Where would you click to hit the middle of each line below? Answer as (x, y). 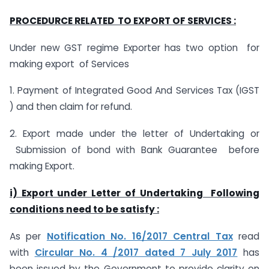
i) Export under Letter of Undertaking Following (134, 193)
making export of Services (69, 64)
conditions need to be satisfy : (84, 209)
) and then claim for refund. (71, 107)
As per (28, 236)
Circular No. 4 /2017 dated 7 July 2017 (136, 252)
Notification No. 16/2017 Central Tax (140, 236)
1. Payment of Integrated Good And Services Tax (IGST (134, 91)
